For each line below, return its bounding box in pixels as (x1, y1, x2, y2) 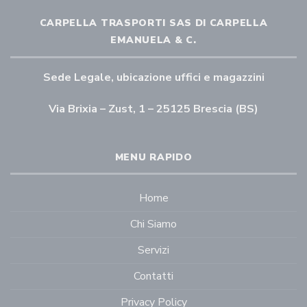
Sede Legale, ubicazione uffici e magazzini (42, 69, 265, 85)
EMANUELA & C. (110, 34, 197, 47)
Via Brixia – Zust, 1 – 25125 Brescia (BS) (49, 101, 258, 116)
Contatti (134, 269, 173, 284)
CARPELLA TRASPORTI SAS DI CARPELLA (39, 16, 268, 30)
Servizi (138, 243, 169, 258)
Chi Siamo (130, 217, 177, 232)
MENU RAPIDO (114, 150, 193, 164)
